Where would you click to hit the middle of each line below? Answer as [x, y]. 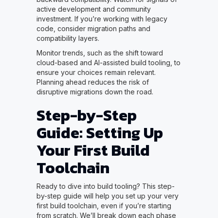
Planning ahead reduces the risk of [92, 82]
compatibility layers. [68, 38]
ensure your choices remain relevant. [96, 72]
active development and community [93, 9]
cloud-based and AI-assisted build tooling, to [108, 62]
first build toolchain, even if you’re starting [104, 205]
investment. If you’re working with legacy [102, 18]
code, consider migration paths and [93, 28]
